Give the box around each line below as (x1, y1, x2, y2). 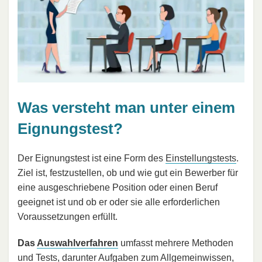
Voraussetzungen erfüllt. (18, 211, 118, 222)
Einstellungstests (166, 153, 236, 163)
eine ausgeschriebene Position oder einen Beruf (18, 182, 218, 192)
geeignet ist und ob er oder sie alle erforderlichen (18, 196, 220, 207)
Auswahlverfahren (37, 237, 118, 248)
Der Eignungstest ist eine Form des (18, 153, 166, 163)
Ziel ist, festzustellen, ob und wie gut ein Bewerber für (18, 167, 238, 178)
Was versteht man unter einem (18, 99, 235, 117)
